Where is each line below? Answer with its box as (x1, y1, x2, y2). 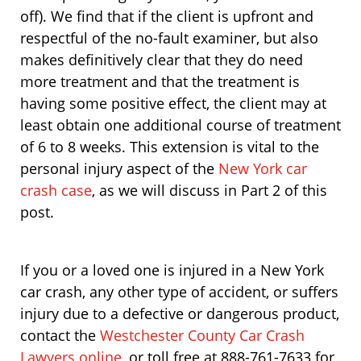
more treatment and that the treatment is (20, 72, 300, 91)
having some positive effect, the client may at (20, 93, 326, 113)
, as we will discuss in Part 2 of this (92, 180, 327, 200)
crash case (20, 180, 92, 200)
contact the (20, 326, 100, 345)
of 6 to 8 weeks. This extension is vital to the (20, 137, 319, 156)
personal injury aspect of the (20, 159, 218, 178)
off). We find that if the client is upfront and (20, 6, 313, 26)
